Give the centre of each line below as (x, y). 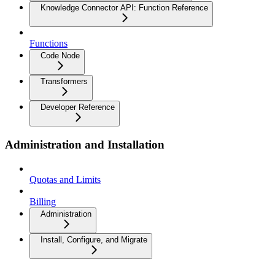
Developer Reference (78, 107)
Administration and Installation (85, 144)
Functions (48, 44)
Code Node (60, 56)
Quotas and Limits (65, 179)
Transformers (64, 82)
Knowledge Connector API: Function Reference (124, 8)
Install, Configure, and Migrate (94, 239)
